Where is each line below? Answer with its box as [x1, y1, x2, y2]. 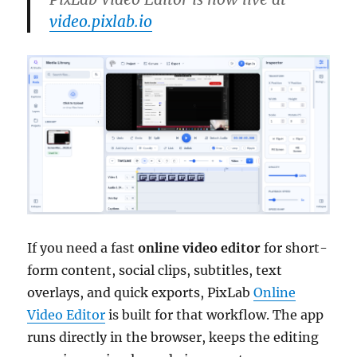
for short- [261, 240, 328, 256]
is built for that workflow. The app [105, 307, 324, 323]
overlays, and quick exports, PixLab [27, 284, 254, 300]
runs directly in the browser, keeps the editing [27, 329, 320, 345]
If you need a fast [27, 240, 139, 256]
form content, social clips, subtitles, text [27, 262, 283, 278]
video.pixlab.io [49, 11, 153, 31]
